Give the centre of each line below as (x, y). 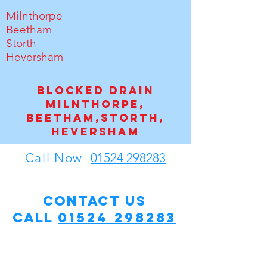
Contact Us (94, 201)
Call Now (58, 158)
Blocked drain (95, 90)
